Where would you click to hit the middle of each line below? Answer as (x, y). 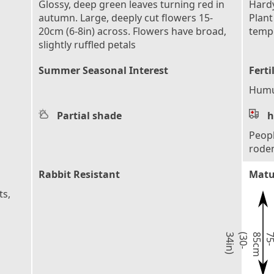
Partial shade (89, 116)
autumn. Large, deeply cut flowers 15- (126, 18)
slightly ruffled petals (87, 45)
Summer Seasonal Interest (103, 70)
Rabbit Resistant (79, 174)
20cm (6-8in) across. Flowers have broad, (132, 31)
